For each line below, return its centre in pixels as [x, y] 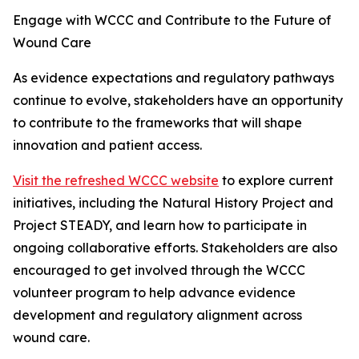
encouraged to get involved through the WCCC [159, 270]
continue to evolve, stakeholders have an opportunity [178, 101]
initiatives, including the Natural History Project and [173, 203]
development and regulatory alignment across [157, 315]
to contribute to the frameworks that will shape [157, 123]
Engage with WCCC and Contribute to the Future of [172, 20]
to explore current [276, 181]
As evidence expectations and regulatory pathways [173, 78]
